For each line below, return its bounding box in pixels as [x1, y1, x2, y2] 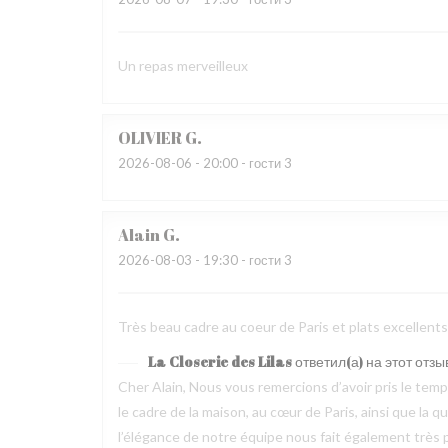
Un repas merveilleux [118, 57, 248, 74]
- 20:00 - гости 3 [192, 155, 292, 171]
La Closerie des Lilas [148, 352, 292, 371]
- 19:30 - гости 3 [192, 252, 292, 268]
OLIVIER [118, 127, 182, 149]
